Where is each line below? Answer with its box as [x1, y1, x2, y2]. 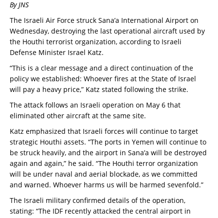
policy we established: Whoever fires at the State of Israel [10, 74, 196, 84]
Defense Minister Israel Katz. [10, 48, 104, 57]
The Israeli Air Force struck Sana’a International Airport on [10, 16, 199, 25]
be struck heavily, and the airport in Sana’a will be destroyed [10, 148, 207, 158]
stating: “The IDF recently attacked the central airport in [10, 206, 191, 216]
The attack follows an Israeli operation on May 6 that [10, 100, 181, 110]
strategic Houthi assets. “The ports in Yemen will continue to [10, 137, 206, 147]
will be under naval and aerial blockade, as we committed [10, 169, 198, 179]
